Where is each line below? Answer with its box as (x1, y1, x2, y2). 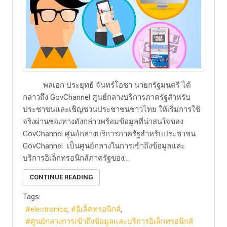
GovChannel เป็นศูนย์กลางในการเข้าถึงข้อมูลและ (23, 141, 185, 151)
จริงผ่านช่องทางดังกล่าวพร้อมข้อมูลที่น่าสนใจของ (23, 117, 183, 127)
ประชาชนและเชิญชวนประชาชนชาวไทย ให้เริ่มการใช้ (23, 105, 200, 115)
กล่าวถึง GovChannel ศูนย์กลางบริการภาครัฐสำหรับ (23, 93, 191, 102)
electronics (30, 205, 67, 214)
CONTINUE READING (29, 173, 93, 181)
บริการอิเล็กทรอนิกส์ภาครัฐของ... (23, 154, 129, 163)
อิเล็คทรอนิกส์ (76, 205, 121, 214)
